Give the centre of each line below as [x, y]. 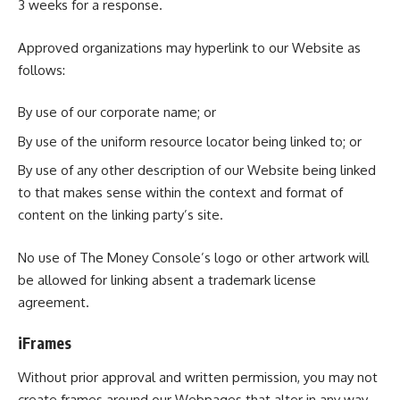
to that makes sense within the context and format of [180, 192]
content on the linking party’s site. [121, 215]
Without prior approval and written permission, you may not [198, 377]
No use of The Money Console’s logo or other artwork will [193, 257]
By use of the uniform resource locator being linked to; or [190, 141]
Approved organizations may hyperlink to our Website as [189, 47]
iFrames [45, 343]
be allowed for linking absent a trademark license [167, 279]
